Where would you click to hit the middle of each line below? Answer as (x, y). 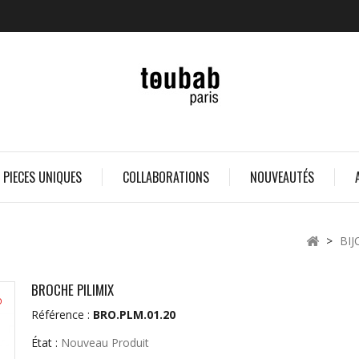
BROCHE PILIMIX (72, 290)
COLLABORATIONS (165, 177)
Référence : (60, 315)
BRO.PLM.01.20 (134, 315)
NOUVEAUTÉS (282, 177)
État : (44, 343)
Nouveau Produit (105, 343)
